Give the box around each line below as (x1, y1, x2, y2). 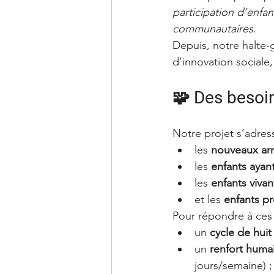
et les (194, 192, 224, 206)
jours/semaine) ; (194, 258, 272, 272)
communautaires (172, 21, 253, 35)
